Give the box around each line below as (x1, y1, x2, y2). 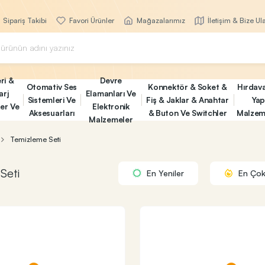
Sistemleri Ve (27, 95, 76, 105)
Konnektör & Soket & (148, 82, 227, 92)
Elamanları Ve (85, 88, 136, 98)
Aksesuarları (28, 108, 75, 118)
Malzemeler (89, 114, 133, 124)
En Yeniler (144, 168, 184, 178)
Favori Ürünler (67, 16, 114, 25)
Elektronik (92, 101, 130, 111)
